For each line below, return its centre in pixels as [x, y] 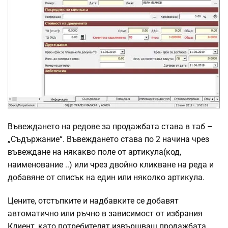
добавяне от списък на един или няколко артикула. [106, 178]
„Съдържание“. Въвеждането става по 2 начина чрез [108, 139]
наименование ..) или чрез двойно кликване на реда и [111, 165]
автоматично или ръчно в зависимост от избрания [105, 214]
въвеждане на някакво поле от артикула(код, [94, 152]
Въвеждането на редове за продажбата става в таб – [110, 127]
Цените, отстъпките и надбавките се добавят [93, 201]
